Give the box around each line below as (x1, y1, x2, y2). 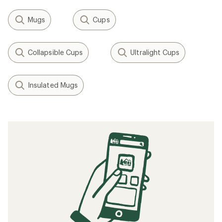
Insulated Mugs (28, 81, 78, 89)
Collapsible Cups (28, 48, 83, 56)
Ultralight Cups (130, 48, 180, 56)
